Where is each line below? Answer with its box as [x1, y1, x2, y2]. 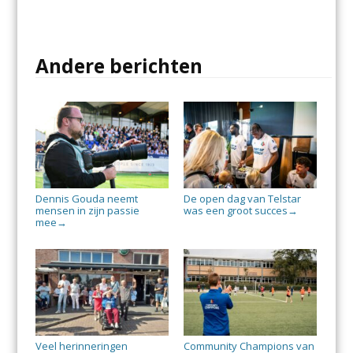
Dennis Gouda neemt [35, 191, 138, 206]
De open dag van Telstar [183, 191, 301, 206]
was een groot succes [183, 203, 288, 218]
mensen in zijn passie [35, 203, 139, 218]
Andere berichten [35, 53, 203, 80]
